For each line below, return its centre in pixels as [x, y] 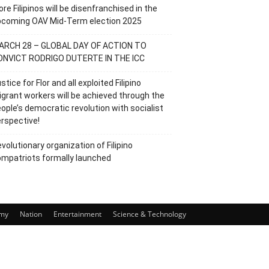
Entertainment [77, 214]
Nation [31, 214]
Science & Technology [150, 214]
